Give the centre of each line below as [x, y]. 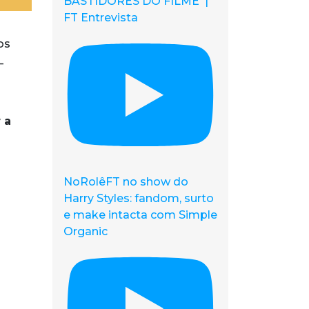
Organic [86, 231]
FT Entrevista [101, 18]
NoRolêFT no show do [126, 181]
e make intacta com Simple [140, 215]
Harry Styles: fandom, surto [139, 198]
